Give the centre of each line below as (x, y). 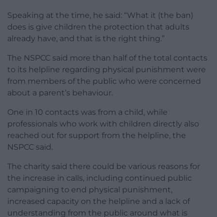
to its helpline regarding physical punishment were (107, 69)
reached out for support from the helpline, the (97, 135)
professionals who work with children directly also (103, 124)
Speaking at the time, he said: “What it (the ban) (100, 15)
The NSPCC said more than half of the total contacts (107, 58)
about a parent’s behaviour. (60, 93)
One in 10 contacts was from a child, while (87, 112)
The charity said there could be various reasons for (104, 166)
